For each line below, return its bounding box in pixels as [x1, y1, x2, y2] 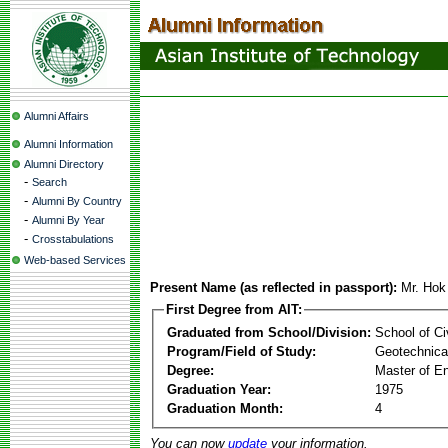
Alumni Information [24, 138, 113, 150]
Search [32, 176, 67, 188]
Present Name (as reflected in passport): [150, 280, 397, 295]
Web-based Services [24, 254, 126, 266]
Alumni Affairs [24, 110, 89, 122]
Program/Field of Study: [167, 343, 316, 359]
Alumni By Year [32, 214, 105, 226]
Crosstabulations [32, 233, 114, 245]
